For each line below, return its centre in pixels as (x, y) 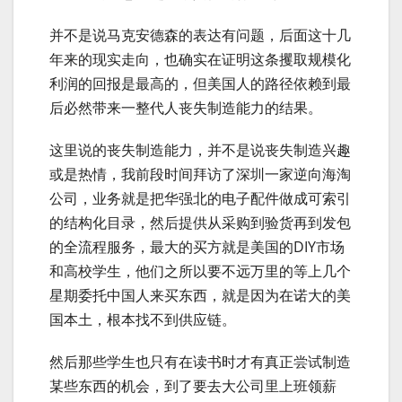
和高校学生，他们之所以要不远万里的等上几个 (200, 271)
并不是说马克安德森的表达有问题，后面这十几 (200, 35)
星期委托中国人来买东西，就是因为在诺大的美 (200, 296)
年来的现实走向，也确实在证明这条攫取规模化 (200, 60)
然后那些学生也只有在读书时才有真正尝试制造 (200, 362)
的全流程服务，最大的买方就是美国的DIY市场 (197, 247)
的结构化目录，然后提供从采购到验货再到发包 (200, 223)
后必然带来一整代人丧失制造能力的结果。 (186, 108)
